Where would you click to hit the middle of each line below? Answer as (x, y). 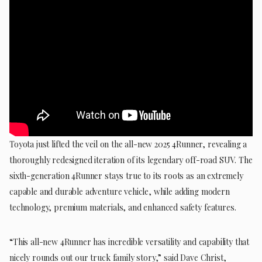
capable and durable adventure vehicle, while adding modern (120, 191)
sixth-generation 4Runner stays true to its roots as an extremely (126, 175)
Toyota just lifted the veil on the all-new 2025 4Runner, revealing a (128, 144)
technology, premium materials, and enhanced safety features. (123, 207)
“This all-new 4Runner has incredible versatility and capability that (130, 242)
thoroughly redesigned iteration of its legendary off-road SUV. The (131, 160)
